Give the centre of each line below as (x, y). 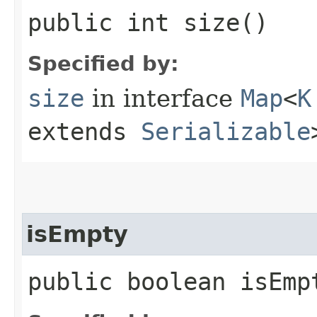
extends (84, 131)
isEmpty (77, 234)
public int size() (148, 22)
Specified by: (103, 63)
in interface (162, 98)
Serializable (226, 131)
